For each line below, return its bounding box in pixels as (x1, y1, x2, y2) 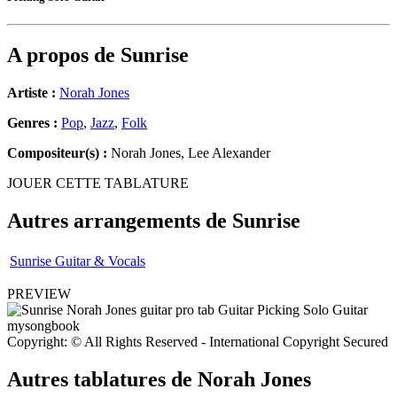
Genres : (7, 115, 61, 131)
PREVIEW (7, 285, 71, 301)
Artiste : (7, 85, 56, 101)
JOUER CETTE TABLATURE (7, 175, 189, 191)
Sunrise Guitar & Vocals (10, 253, 145, 269)
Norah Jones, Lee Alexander (107, 145, 270, 161)
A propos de (7, 43, 121, 67)
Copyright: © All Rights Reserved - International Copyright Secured (7, 333, 388, 349)
